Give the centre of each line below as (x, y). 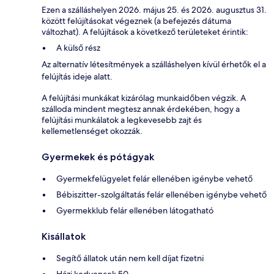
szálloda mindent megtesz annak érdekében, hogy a (141, 109)
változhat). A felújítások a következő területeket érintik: (145, 31)
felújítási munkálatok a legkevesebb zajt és (122, 120)
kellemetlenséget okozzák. (92, 131)
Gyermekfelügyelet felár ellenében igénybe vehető (154, 178)
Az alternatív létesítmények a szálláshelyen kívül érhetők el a (154, 64)
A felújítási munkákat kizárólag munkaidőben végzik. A (144, 98)
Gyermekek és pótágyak (98, 157)
